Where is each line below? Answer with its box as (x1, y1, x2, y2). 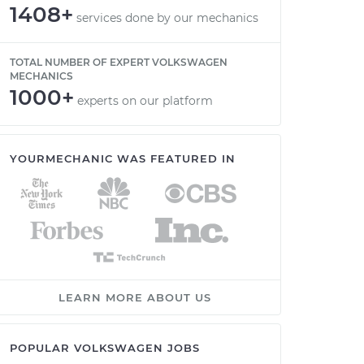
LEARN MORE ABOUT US (58, 291, 211, 304)
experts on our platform (77, 93, 213, 108)
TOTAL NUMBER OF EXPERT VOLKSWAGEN (10, 56, 227, 68)
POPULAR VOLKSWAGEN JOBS (10, 341, 200, 354)
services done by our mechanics (76, 11, 258, 25)
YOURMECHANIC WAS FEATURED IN (10, 152, 236, 165)
